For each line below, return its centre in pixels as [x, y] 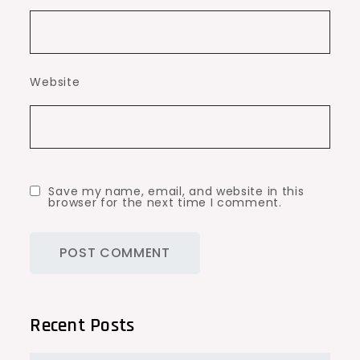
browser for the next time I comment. [165, 203]
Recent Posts [82, 326]
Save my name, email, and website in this [176, 192]
